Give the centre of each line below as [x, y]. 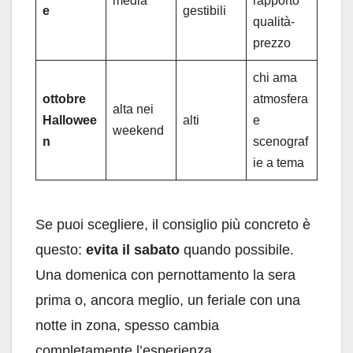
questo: [61, 250]
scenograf [281, 142]
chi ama [275, 78]
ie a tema [279, 163]
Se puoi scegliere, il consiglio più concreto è [173, 225]
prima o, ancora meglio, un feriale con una [168, 301]
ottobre [64, 99]
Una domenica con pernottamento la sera [165, 275]
